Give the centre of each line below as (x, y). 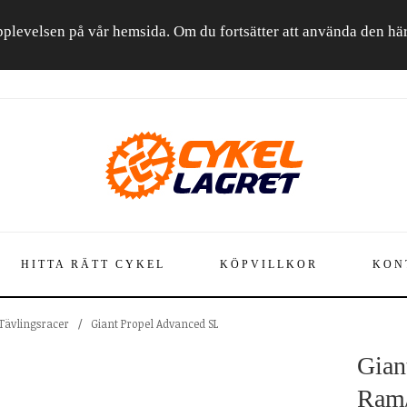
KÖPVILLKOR (268, 264)
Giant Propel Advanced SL (154, 323)
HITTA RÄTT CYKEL (93, 264)
